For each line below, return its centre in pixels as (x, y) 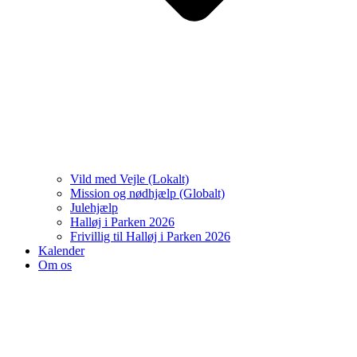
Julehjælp (94, 207)
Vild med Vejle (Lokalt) (129, 178)
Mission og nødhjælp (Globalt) (147, 193)
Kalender (61, 250)
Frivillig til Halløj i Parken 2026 (150, 236)
